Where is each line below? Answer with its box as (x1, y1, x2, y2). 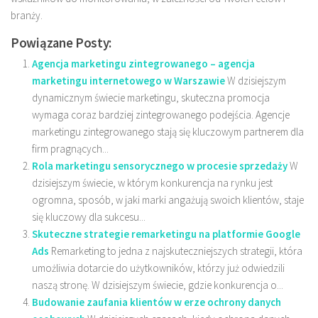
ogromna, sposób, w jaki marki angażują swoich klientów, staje (32, 193, 304, 207)
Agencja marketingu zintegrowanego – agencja (32, 57, 255, 71)
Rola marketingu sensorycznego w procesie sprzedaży (32, 159, 287, 173)
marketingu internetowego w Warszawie (32, 74, 225, 88)
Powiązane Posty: (11, 35, 112, 52)
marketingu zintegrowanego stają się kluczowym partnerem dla (32, 125, 304, 139)
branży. (11, 9, 43, 23)
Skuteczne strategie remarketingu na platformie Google (32, 227, 300, 241)
